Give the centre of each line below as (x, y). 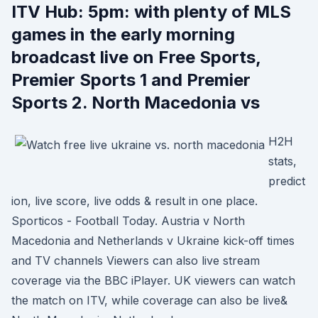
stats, (283, 161)
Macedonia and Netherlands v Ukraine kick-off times (153, 241)
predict (287, 181)
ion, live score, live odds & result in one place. (135, 201)
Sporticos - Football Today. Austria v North (128, 221)
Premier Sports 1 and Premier (131, 80)
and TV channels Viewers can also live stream (136, 261)
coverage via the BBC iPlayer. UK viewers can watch (153, 280)
